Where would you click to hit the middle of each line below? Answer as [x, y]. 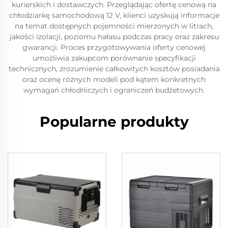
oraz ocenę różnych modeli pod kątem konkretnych [114, 79]
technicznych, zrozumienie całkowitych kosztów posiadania [114, 69]
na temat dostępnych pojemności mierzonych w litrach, [114, 26]
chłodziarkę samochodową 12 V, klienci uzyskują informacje [114, 15]
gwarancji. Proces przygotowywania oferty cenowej [114, 47]
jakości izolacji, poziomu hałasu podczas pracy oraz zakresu [114, 37]
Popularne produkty [114, 122]
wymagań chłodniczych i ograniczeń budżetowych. [114, 90]
